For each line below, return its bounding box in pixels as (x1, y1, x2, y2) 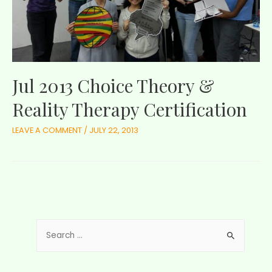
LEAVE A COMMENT (12, 125, 82, 136)
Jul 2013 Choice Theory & (12, 73, 214, 98)
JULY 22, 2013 (89, 125, 138, 136)
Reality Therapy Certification (12, 97, 247, 122)
